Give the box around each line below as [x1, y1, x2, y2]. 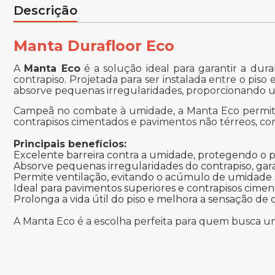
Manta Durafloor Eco [14, 37, 174, 55]
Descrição [14, 3, 77, 18]
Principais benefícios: [14, 138, 126, 150]
